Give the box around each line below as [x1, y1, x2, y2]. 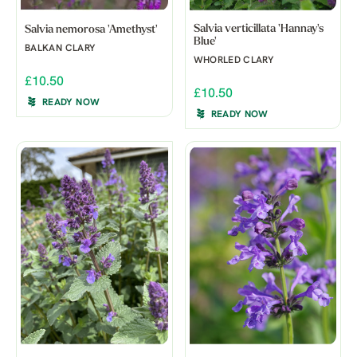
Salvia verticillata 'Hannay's [193, 22, 324, 35]
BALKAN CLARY [25, 43, 96, 53]
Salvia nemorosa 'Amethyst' [25, 23, 158, 36]
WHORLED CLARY [193, 55, 274, 65]
